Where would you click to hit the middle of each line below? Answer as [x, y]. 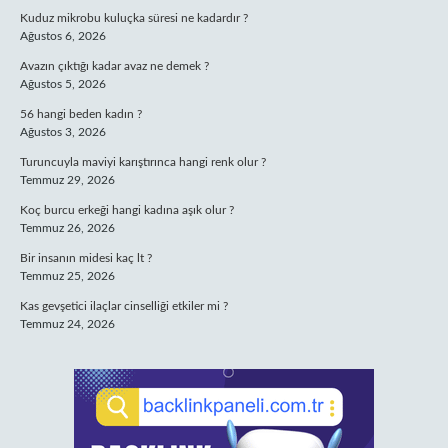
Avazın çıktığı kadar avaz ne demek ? [114, 66]
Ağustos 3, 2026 [63, 132]
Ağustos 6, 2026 [63, 36]
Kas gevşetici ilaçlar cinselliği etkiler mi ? [124, 306]
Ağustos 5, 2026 [63, 84]
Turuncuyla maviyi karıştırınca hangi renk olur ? [143, 162]
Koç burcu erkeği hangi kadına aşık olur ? [127, 210]
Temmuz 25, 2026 [67, 276]
